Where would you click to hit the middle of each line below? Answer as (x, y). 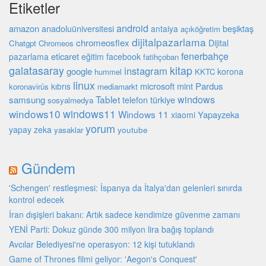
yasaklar (69, 130)
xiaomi (183, 115)
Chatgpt (23, 43)
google (79, 71)
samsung (27, 100)
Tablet (108, 99)
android (132, 28)
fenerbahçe (205, 56)
